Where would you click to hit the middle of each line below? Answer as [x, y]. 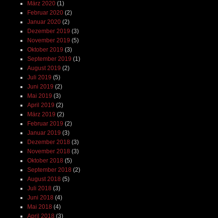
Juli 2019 [39, 77]
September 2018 [49, 170]
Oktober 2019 [45, 49]
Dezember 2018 [48, 142]
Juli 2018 [39, 188]
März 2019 [41, 114]
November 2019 [48, 40]
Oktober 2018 [45, 160]
